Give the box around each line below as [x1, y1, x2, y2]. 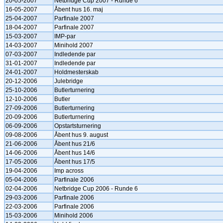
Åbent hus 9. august [54, 131, 108, 138]
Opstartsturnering [54, 122, 101, 129]
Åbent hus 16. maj [54, 6, 103, 13]
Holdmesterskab [54, 69, 99, 76]
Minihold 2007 [54, 42, 93, 49]
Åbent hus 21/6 [54, 140, 95, 147]
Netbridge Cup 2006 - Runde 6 [54, 185, 138, 192]
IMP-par [54, 33, 76, 40]
